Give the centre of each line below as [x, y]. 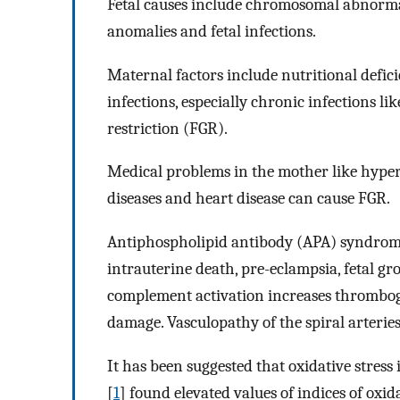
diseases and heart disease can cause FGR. [249, 199]
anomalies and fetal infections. [212, 31]
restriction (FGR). [167, 128]
